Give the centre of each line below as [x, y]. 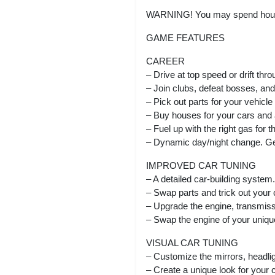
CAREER [165, 61]
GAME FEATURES [185, 37]
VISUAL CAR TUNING [192, 242]
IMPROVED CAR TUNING [201, 165]
